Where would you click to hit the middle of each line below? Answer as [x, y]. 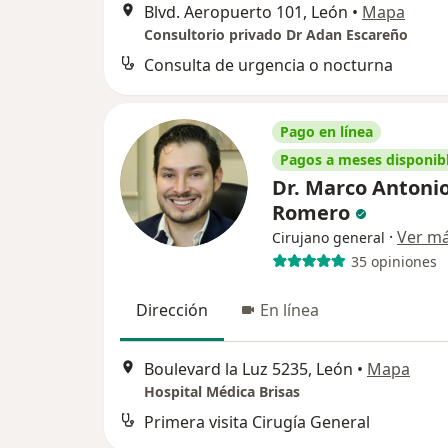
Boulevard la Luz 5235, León [248, 369]
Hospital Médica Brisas [222, 392]
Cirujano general [328, 237]
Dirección [172, 310]
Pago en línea [326, 131]
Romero [313, 212]
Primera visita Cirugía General [257, 422]
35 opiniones [393, 261]
